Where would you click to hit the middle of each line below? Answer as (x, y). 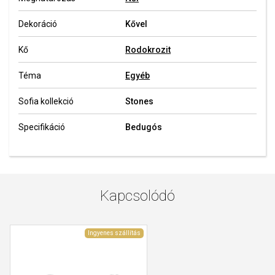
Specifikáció (42, 127)
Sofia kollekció (46, 101)
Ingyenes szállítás (114, 233)
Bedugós (144, 127)
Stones (140, 101)
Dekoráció (38, 24)
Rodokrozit (148, 50)
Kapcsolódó (137, 196)
